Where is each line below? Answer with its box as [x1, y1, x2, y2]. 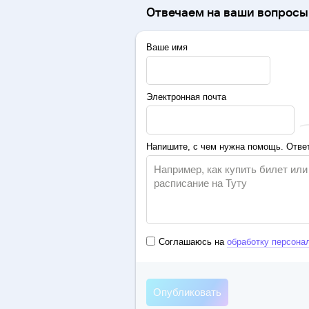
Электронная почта [146, 92, 226, 103]
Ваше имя [146, 42, 188, 53]
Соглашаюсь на [159, 237, 227, 248]
